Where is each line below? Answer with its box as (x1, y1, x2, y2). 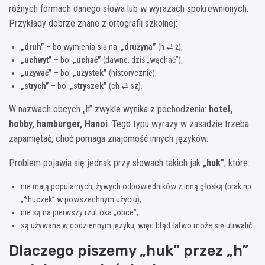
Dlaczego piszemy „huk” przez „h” (9, 242, 248, 260)
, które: (224, 157, 250, 169)
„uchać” (73, 55, 101, 65)
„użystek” (73, 68, 107, 78)
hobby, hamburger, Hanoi (9, 118, 108, 130)
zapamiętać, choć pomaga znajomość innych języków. (9, 133, 208, 145)
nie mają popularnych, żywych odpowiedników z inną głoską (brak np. (21, 182, 253, 192)
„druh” (21, 42, 44, 52)
